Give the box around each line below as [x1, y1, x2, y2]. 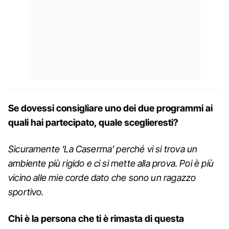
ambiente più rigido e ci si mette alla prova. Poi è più [8, 157, 214, 169]
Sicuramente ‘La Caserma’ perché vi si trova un [8, 143, 198, 154]
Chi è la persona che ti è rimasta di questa [8, 213, 184, 224]
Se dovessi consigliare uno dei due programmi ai [8, 102, 213, 113]
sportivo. [8, 186, 44, 197]
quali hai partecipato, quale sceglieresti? [8, 117, 178, 128]
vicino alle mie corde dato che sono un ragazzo [8, 172, 196, 183]
